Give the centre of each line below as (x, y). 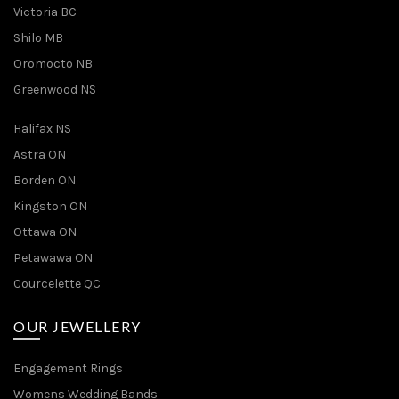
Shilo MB (38, 37)
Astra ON (40, 154)
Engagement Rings (68, 368)
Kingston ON (50, 206)
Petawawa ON (53, 257)
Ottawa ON (45, 232)
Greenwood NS (55, 89)
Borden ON (45, 180)
